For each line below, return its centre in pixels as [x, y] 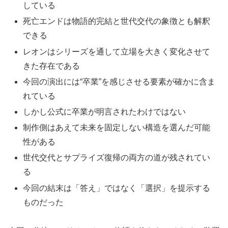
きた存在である [52, 66]
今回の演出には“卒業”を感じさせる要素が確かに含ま [119, 81]
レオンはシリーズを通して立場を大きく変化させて [117, 51]
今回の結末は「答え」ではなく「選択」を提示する [117, 188]
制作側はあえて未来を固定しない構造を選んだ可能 [117, 128]
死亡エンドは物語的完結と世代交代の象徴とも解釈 [117, 21]
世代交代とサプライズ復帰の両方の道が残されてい [117, 158]
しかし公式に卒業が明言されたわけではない [105, 111]
